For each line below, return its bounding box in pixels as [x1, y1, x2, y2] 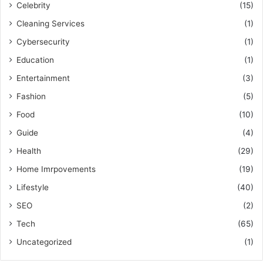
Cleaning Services [16, 18, 85, 28]
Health [16, 146, 41, 156]
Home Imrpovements [16, 164, 96, 174]
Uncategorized [16, 237, 72, 247]
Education [16, 55, 54, 65]
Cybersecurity [16, 36, 70, 46]
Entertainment [16, 73, 70, 83]
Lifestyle [16, 182, 49, 192]
